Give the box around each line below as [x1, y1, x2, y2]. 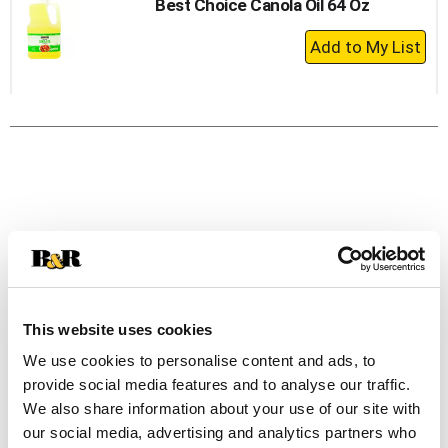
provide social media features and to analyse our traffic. [23, 376, 411, 393]
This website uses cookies [23, 320, 213, 338]
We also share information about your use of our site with [23, 400, 421, 417]
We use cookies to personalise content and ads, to [23, 352, 376, 369]
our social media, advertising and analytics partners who [23, 424, 416, 441]
